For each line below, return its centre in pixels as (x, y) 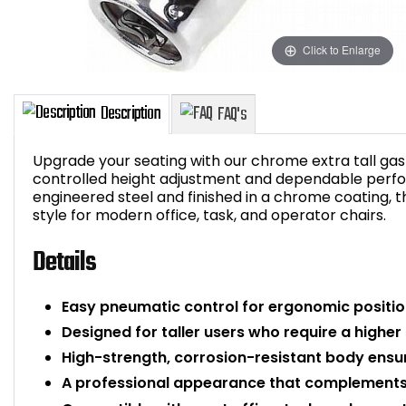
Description (146, 228)
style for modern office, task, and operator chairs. (209, 216)
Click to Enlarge (342, 50)
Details (64, 264)
